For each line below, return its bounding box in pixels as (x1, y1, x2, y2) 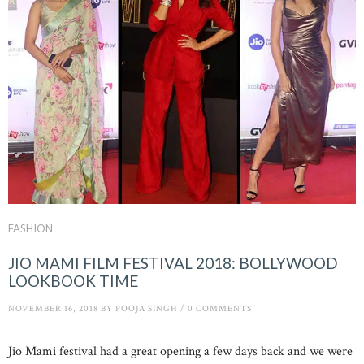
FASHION (8, 221, 53, 235)
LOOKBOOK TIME (8, 271, 138, 290)
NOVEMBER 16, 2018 (8, 303, 98, 314)
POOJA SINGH (115, 303, 178, 314)
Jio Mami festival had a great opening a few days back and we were (8, 343, 353, 361)
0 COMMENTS (188, 303, 252, 314)
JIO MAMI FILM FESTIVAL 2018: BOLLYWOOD (8, 253, 338, 272)
